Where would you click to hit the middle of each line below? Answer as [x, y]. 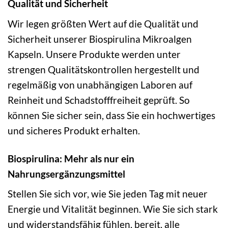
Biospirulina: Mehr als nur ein [71, 158]
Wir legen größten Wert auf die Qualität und [103, 23]
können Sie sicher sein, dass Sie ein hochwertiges [111, 115]
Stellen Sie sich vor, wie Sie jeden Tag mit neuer [108, 194]
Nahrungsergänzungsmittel [66, 174]
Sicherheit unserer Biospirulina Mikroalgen [100, 39]
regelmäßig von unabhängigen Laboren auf [100, 84]
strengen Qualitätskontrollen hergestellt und [104, 69]
